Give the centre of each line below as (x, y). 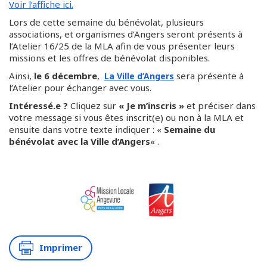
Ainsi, (21, 76)
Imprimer (60, 248)
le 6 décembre (66, 76)
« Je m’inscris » (151, 105)
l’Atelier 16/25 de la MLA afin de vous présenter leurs (122, 46)
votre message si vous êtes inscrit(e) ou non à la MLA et (126, 117)
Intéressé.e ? (38, 105)
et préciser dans (220, 105)
